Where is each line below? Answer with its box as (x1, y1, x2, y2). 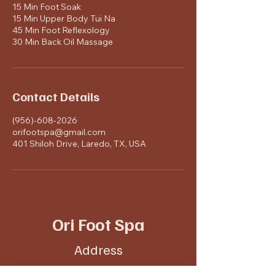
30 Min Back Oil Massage (12, 36, 113, 47)
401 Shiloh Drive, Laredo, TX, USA (12, 137, 146, 149)
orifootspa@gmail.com (12, 126, 106, 137)
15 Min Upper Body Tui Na (12, 12, 115, 24)
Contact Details (12, 88, 99, 104)
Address (74, 240, 123, 258)
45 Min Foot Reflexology (12, 24, 110, 36)
